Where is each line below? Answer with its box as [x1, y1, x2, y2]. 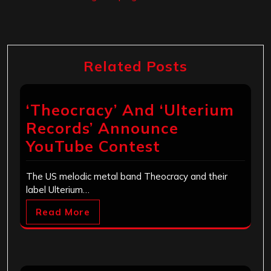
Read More [36, 206, 90, 218]
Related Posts [83, 56, 188, 75]
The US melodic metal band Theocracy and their [26, 170, 227, 182]
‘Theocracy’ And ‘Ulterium [26, 100, 234, 119]
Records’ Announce [26, 118, 178, 137]
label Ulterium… [26, 183, 90, 195]
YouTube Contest [26, 136, 160, 155]
